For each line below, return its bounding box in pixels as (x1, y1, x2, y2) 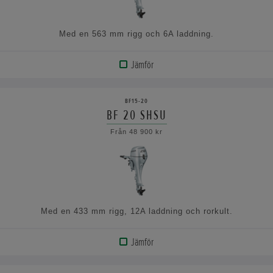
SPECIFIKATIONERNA (13, 135, 93, 149)
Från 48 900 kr (110, 127, 163, 135)
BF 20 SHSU (106, 106, 167, 124)
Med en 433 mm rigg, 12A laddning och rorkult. (40, 206, 233, 216)
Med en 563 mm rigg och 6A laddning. (59, 29, 214, 39)
